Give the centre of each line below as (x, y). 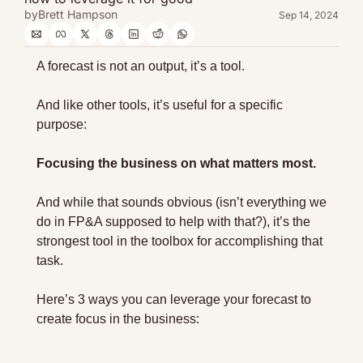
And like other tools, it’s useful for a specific (160, 105)
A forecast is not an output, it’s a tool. (141, 66)
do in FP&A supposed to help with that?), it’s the (173, 222)
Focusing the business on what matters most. (176, 163)
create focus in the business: (118, 319)
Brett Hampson (78, 14)
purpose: (62, 124)
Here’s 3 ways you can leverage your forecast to (174, 299)
